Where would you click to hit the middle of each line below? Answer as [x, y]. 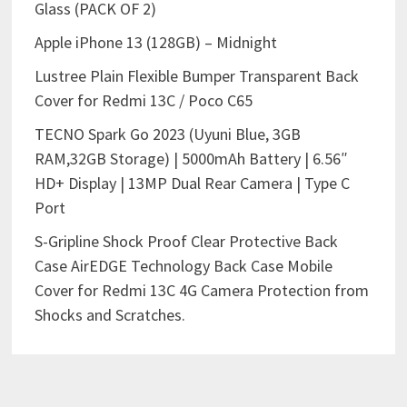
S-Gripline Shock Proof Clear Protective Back [186, 242]
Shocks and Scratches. [109, 315]
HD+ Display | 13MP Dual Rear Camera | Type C [192, 184]
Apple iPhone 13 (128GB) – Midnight [155, 43]
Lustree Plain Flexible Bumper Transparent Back [196, 76]
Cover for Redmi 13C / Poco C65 [143, 101]
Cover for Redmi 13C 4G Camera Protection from [201, 291]
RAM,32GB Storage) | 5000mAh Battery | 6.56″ [191, 159]
